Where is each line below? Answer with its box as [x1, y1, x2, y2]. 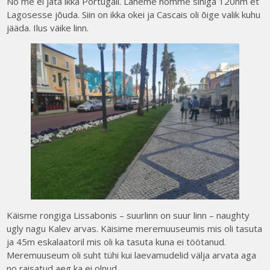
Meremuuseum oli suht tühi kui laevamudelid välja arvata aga [7, 248, 257, 261]
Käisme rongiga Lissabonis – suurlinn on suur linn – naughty [7, 209, 250, 221]
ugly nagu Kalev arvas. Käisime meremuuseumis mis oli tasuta [7, 222, 263, 234]
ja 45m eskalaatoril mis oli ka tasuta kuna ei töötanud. [7, 235, 227, 248]
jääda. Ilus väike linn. [7, 21, 89, 34]
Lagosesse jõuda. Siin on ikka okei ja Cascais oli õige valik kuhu [7, 8, 261, 20]
